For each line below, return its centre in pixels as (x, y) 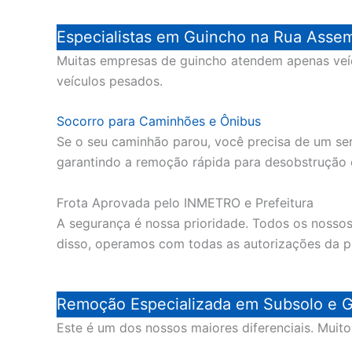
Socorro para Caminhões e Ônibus (159, 121)
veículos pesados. (110, 81)
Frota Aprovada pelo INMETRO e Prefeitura (185, 202)
